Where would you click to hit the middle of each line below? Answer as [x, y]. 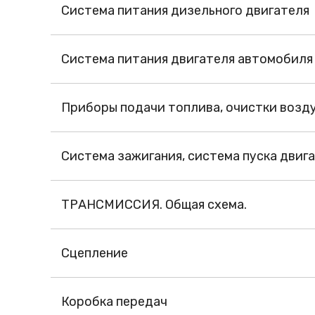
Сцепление [95, 253]
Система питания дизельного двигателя [185, 11]
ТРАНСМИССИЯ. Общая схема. [154, 205]
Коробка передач [114, 302]
